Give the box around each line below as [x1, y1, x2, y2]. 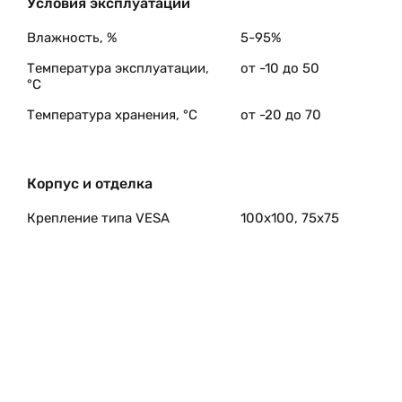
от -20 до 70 [240, 107, 321, 123]
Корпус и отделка [27, 175, 153, 192]
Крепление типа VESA [27, 210, 170, 226]
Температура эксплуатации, [27, 60, 209, 76]
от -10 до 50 [240, 60, 319, 76]
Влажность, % [27, 30, 117, 46]
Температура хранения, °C [27, 107, 197, 123]
